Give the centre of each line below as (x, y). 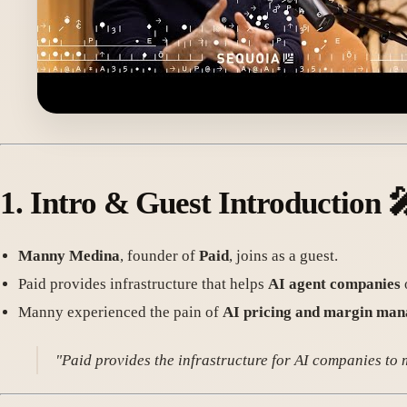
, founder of (159, 256)
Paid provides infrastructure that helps (143, 284)
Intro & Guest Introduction (205, 203)
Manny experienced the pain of (120, 313)
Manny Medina (69, 256)
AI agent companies (334, 284)
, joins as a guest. (283, 256)
